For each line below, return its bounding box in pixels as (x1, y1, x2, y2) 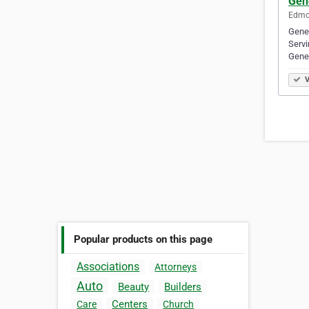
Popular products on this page (74, 232, 213, 246)
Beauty (118, 281, 150, 294)
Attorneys (154, 261, 197, 273)
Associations (77, 260, 140, 274)
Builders (164, 281, 202, 294)
